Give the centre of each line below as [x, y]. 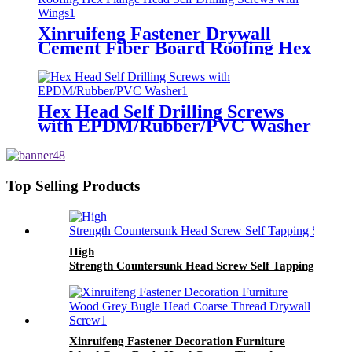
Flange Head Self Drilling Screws [172, 62]
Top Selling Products [73, 186]
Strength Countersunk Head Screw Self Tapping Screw [209, 265]
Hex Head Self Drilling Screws [161, 112]
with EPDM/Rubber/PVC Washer [174, 126]
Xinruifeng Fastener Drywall [154, 33]
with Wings [83, 76]
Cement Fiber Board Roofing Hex [174, 48]
